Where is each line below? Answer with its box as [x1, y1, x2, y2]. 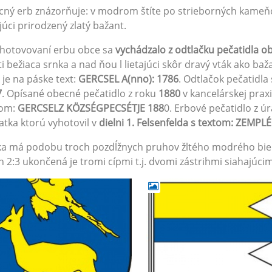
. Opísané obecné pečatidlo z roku [2, 87, 158, 100]
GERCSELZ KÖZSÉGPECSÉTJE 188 [15, 101, 164, 115]
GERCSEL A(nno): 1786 [76, 72, 178, 86]
